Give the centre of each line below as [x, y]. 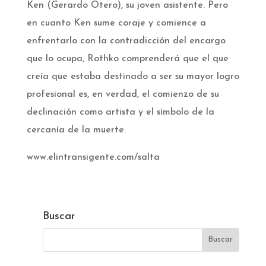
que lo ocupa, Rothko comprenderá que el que [127, 58]
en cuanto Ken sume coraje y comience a [116, 23]
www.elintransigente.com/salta [93, 157]
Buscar [58, 216]
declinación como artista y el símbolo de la [120, 112]
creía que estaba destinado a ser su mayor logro [133, 76]
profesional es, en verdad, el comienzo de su [123, 94]
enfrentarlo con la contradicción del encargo [126, 41]
